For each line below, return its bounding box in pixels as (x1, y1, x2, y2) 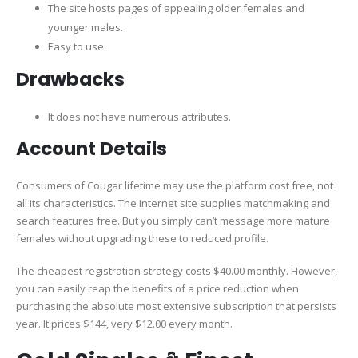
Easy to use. (48, 38, 106, 54)
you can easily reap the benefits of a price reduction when (16, 280, 299, 296)
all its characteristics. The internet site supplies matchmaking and (16, 196, 330, 211)
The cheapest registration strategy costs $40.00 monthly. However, (16, 263, 337, 278)
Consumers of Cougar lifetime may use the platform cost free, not (16, 178, 333, 193)
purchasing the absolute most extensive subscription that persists (16, 298, 336, 313)
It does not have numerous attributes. (48, 109, 231, 124)
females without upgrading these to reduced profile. (16, 231, 268, 246)
